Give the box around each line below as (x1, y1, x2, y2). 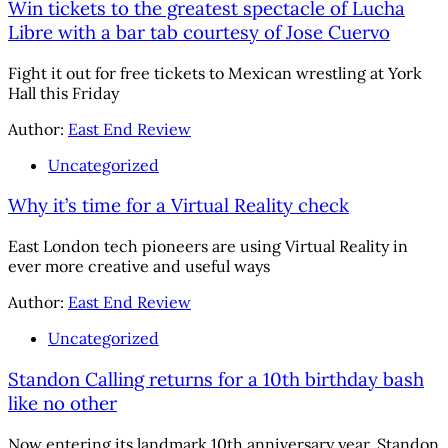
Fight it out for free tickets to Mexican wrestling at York (8, 62, 422, 83)
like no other (8, 390, 117, 415)
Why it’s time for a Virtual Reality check (8, 193, 349, 218)
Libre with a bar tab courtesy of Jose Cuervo (8, 19, 390, 44)
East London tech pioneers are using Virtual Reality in (8, 236, 408, 257)
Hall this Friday (8, 82, 119, 103)
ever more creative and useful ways (8, 256, 270, 277)
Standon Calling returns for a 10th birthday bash (8, 366, 424, 391)
